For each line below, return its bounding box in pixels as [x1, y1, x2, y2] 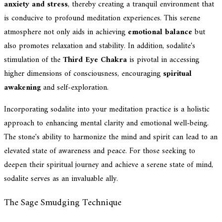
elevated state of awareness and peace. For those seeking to [4, 144, 195, 158]
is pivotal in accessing [127, 53, 199, 67]
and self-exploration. [41, 80, 109, 95]
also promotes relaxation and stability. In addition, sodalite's [4, 39, 195, 53]
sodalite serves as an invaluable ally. [4, 171, 118, 186]
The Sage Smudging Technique [4, 195, 121, 212]
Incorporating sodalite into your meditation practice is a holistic [4, 102, 210, 116]
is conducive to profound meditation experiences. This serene [4, 11, 200, 25]
